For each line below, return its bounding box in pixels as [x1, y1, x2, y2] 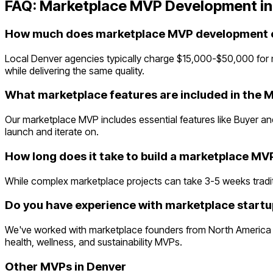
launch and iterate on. [5, 126, 99, 138]
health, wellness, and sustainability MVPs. [5, 236, 182, 249]
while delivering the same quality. [5, 64, 144, 77]
